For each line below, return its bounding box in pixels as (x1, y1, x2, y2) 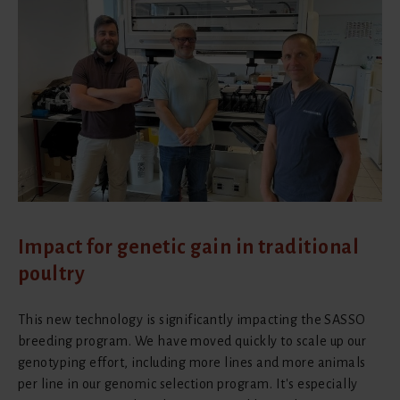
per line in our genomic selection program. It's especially (18, 376, 358, 391)
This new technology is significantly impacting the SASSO (18, 312, 366, 327)
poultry (18, 262, 86, 285)
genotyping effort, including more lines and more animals (18, 354, 366, 370)
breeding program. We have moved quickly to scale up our (18, 333, 367, 348)
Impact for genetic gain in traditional (18, 236, 360, 258)
